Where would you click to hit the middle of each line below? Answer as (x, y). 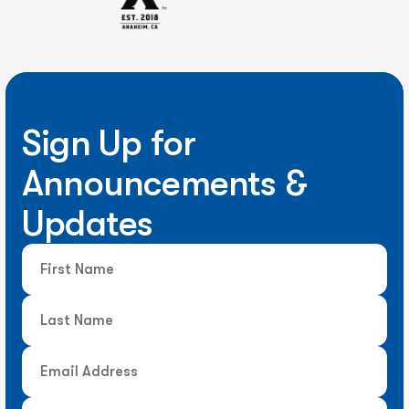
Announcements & (165, 184)
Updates (88, 224)
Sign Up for (109, 144)
